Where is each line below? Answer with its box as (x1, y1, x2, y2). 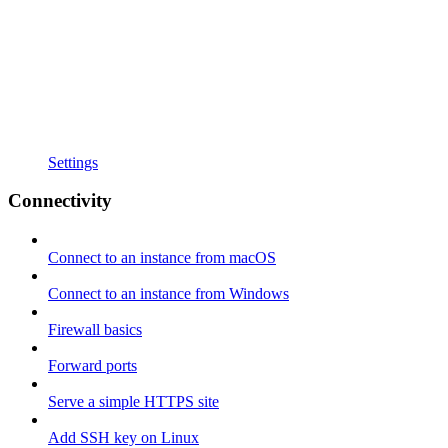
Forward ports (48, 357, 137, 375)
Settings (48, 153, 98, 171)
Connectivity (8, 190, 112, 212)
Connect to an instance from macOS (48, 249, 276, 267)
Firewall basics (48, 321, 142, 339)
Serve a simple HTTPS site (48, 393, 219, 411)
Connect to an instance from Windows (48, 285, 289, 303)
